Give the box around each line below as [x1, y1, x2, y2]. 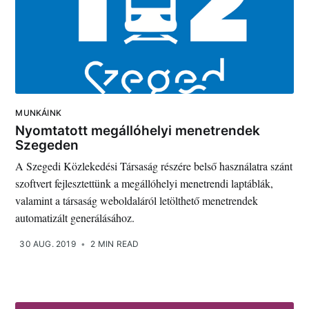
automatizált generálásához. [15, 210, 135, 226]
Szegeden [15, 137, 79, 153]
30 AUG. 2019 [19, 239, 76, 250]
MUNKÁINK [15, 108, 61, 119]
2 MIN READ [88, 239, 139, 250]
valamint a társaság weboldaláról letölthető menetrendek [15, 193, 259, 208]
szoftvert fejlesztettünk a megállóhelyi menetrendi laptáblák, [15, 176, 274, 191]
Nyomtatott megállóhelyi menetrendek [15, 122, 261, 139]
